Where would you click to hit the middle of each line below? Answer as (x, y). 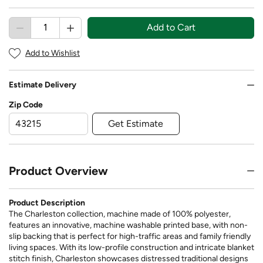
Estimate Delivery (43, 85)
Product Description (47, 203)
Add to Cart (171, 28)
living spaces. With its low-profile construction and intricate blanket (131, 247)
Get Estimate (136, 123)
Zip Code (26, 105)
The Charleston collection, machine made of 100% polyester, (120, 214)
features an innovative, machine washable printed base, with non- (128, 225)
